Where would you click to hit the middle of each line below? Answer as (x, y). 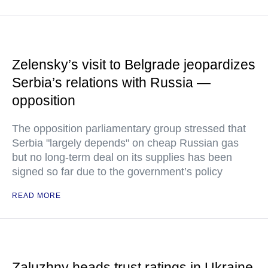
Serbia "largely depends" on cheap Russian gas (125, 143)
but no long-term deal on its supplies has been (122, 157)
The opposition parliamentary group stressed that (129, 129)
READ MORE (36, 196)
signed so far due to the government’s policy (117, 172)
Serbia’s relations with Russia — (111, 83)
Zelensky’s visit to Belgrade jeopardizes (134, 65)
